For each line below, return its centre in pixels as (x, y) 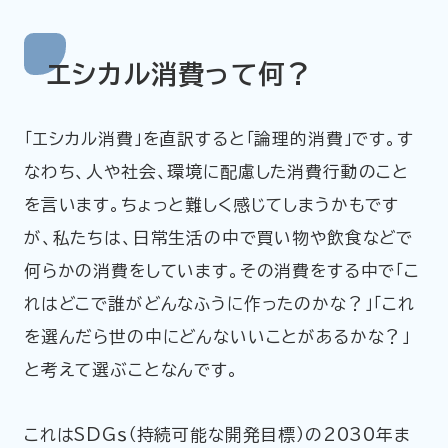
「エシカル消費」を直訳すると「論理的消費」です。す (218, 139)
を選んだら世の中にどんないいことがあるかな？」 (217, 337)
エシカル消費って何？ (179, 74)
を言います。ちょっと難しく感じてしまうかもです (211, 205)
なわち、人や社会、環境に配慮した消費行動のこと (216, 172)
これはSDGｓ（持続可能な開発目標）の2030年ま (217, 435)
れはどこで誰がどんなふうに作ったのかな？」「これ (219, 304)
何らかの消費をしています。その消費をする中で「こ (221, 271)
